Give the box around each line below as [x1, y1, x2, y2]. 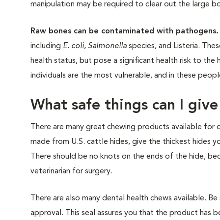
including [30, 42, 63, 50]
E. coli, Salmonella [63, 42, 127, 50]
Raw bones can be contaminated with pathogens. [30, 27, 219, 35]
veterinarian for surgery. [30, 167, 112, 175]
